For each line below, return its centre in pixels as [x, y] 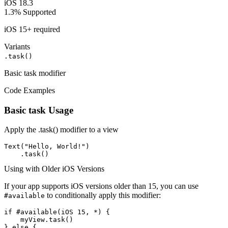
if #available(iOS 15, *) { [57, 212]
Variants [17, 46]
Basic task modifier [35, 73]
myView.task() [39, 220]
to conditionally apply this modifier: [103, 195]
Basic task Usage [39, 110]
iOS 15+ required [32, 29]
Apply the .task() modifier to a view [61, 130]
